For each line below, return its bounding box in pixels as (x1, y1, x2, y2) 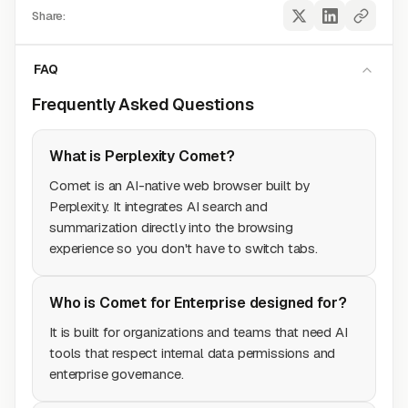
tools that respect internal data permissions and (49, 344, 336, 362)
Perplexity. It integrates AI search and (49, 198, 268, 215)
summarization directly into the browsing (49, 219, 293, 236)
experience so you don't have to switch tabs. (49, 240, 318, 257)
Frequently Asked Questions (32, 94, 254, 115)
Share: (32, 7, 66, 24)
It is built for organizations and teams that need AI (49, 323, 348, 341)
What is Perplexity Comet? (49, 147, 235, 166)
